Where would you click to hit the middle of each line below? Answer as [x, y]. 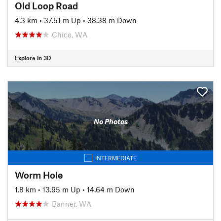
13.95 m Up [61, 189]
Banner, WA [72, 203]
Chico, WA [70, 34]
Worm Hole [39, 175]
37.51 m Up [62, 20]
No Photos [110, 121]
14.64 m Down [111, 189]
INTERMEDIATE [116, 158]
